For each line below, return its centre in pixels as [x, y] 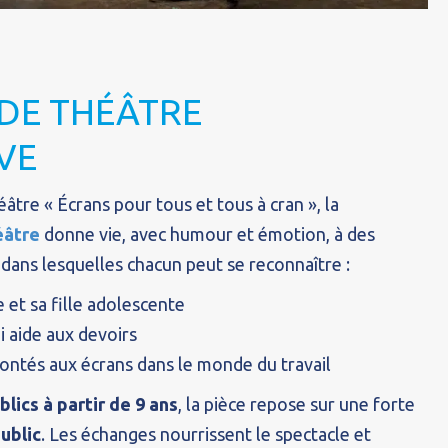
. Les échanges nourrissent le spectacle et [206, 434]
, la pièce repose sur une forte [297, 404]
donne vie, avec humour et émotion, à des [208, 234]
